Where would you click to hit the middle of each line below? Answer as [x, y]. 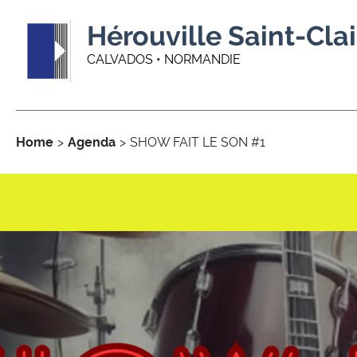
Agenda [92, 142]
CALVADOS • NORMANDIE [163, 59]
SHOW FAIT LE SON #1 [198, 142]
